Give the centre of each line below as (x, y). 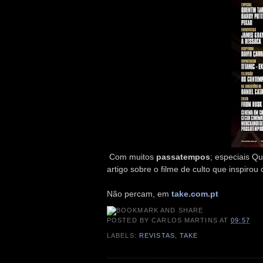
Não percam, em (139, 193)
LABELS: (123, 235)
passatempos (183, 156)
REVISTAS (157, 235)
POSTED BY (129, 220)
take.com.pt (195, 193)
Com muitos (131, 156)
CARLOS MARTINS (185, 220)
